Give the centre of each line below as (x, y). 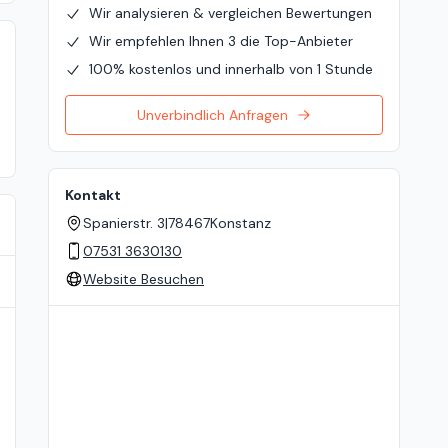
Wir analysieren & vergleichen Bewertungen (230, 13)
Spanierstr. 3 (124, 223)
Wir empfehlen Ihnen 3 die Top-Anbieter (221, 41)
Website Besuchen (143, 279)
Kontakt (93, 195)
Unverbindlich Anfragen (212, 115)
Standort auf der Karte (123, 315)
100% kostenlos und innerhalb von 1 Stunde (231, 69)
